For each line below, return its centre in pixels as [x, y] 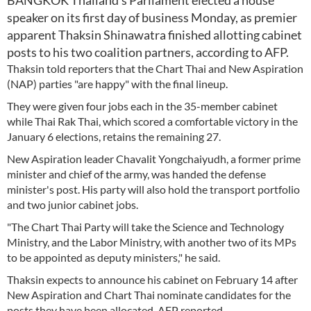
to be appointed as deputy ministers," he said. [114, 257]
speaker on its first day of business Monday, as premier [152, 17]
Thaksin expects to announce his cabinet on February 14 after [152, 279]
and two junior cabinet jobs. [73, 204]
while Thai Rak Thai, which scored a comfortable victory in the [152, 121]
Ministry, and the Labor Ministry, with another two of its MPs [152, 242]
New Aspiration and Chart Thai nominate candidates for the [149, 295]
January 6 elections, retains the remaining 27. [114, 136]
